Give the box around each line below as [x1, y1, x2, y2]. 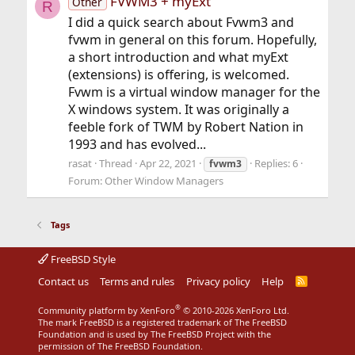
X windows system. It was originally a [67, 100, 289, 118]
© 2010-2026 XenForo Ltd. [182, 303, 289, 316]
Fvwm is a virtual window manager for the [67, 82, 320, 101]
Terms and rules [100, 273, 175, 288]
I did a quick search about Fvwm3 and [67, 13, 294, 31]
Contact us [37, 273, 89, 288]
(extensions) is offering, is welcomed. [67, 65, 289, 83]
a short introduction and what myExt [67, 48, 288, 66]
